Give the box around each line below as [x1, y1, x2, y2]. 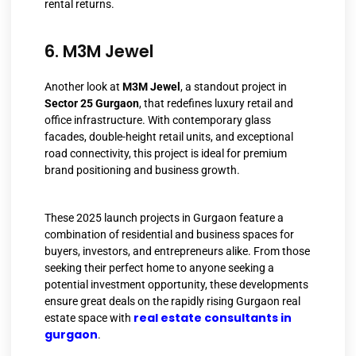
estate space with [44, 311, 133, 324]
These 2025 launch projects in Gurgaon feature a [44, 211, 284, 224]
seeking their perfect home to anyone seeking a [44, 261, 274, 274]
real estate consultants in [133, 309, 292, 326]
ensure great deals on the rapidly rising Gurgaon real [44, 294, 300, 308]
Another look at [44, 80, 122, 94]
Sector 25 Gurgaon [44, 97, 139, 110]
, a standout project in [180, 80, 287, 94]
